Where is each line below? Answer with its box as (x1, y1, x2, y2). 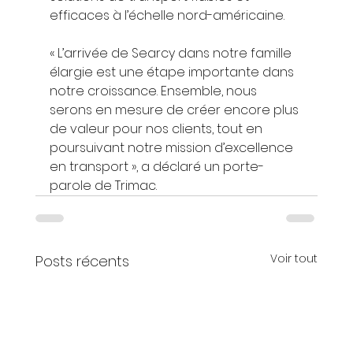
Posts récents (35, 251, 129, 271)
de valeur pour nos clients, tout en (49, 119, 266, 138)
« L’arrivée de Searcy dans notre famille (49, 43, 295, 62)
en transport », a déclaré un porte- (49, 157, 264, 176)
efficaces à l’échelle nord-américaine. (49, 6, 284, 24)
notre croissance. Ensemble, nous (49, 81, 260, 100)
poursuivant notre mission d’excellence (49, 138, 296, 157)
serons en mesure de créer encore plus (49, 100, 302, 119)
